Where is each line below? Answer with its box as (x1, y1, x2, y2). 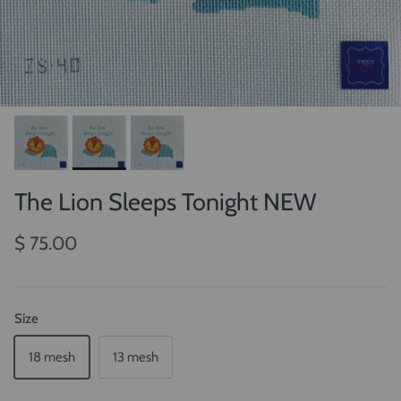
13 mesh (113, 348, 158, 365)
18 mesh (29, 348, 75, 365)
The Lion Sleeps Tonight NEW (14, 186, 317, 217)
